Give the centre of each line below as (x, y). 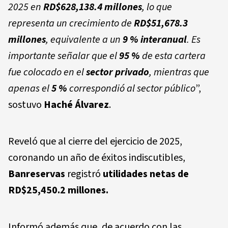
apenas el (30, 88)
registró (84, 174)
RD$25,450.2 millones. (58, 190)
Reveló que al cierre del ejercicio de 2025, (95, 141)
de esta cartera (173, 56)
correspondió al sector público (131, 88)
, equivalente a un (84, 39)
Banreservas (37, 174)
